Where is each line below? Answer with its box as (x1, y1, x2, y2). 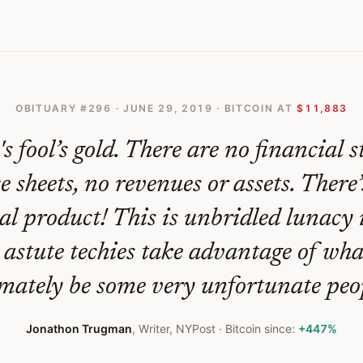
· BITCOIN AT (212, 102, 293, 114)
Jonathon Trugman (26, 322, 132, 335)
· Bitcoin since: (216, 322, 298, 335)
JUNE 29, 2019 (122, 102, 213, 114)
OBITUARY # (15, 102, 88, 114)
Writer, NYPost (139, 322, 216, 335)
